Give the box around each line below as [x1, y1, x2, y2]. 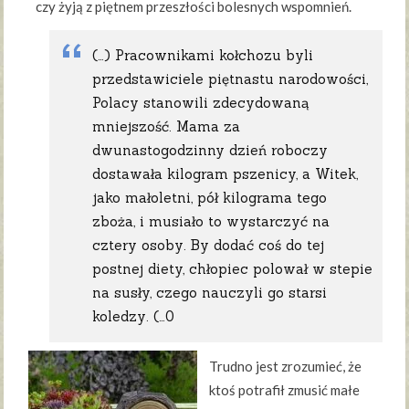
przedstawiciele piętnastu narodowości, [92, 69, 369, 88]
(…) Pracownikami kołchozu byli [92, 46, 314, 64]
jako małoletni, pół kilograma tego [92, 188, 328, 206]
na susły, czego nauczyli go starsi [92, 283, 328, 301]
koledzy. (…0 [92, 307, 175, 325]
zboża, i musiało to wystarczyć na [92, 212, 330, 230]
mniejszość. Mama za [92, 117, 241, 135]
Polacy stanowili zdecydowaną [92, 93, 310, 111]
